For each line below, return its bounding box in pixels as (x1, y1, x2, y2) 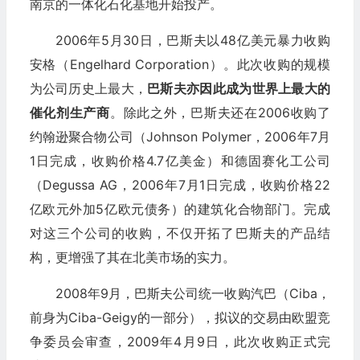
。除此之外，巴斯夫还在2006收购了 (109, 104, 330, 121)
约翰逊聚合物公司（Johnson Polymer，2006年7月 (29, 128, 330, 145)
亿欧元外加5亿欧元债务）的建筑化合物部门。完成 (29, 200, 330, 217)
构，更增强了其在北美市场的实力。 (29, 248, 235, 265)
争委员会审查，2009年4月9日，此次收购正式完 (29, 333, 330, 350)
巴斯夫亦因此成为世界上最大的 (147, 80, 330, 96)
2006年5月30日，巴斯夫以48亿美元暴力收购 (55, 31, 330, 48)
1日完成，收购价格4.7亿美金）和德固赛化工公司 (29, 152, 330, 169)
